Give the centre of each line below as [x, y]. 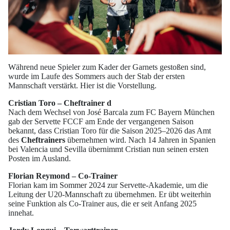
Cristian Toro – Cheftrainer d [60, 103]
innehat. [21, 213]
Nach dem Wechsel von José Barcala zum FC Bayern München [111, 112]
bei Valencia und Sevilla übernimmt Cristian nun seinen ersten [108, 149]
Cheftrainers [43, 140]
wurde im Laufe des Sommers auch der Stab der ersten [97, 76]
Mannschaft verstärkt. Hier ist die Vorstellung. [82, 86]
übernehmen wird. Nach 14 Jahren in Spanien [140, 140]
